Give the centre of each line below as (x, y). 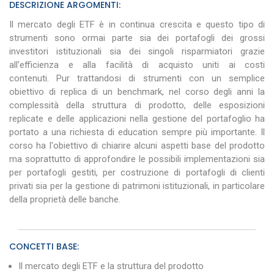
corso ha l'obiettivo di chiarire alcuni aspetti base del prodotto (137, 145)
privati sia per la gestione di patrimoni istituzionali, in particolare (137, 186)
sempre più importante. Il (213, 132)
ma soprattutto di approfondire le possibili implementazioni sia (137, 159)
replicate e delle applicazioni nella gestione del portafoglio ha (137, 118)
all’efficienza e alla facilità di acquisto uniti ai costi (137, 65)
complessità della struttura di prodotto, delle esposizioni (137, 105)
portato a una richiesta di (62, 132)
